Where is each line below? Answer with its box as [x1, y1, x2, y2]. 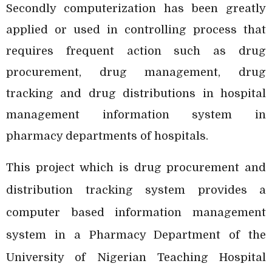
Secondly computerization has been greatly [6, 1, 266, 15]
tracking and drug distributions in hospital [6, 86, 266, 100]
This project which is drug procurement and [6, 160, 266, 174]
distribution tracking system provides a [6, 183, 266, 196]
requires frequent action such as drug [6, 44, 266, 57]
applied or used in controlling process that [6, 22, 266, 36]
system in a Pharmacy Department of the [6, 228, 266, 241]
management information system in [6, 107, 266, 121]
